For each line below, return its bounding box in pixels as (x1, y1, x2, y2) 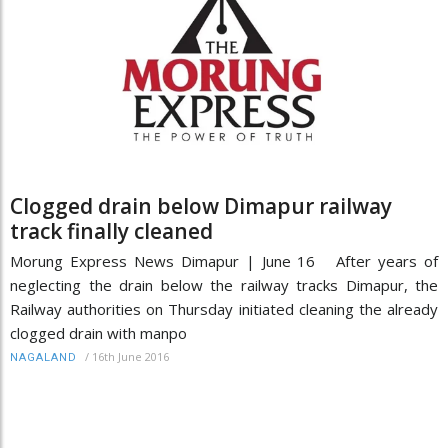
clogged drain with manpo (10, 323, 187, 344)
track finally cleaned (10, 217, 213, 246)
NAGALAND (10, 351, 77, 365)
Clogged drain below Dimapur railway (10, 192, 392, 221)
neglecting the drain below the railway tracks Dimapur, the (10, 275, 438, 296)
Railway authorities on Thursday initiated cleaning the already (10, 299, 438, 320)
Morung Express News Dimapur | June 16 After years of (10, 251, 438, 272)
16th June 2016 (92, 349, 169, 365)
